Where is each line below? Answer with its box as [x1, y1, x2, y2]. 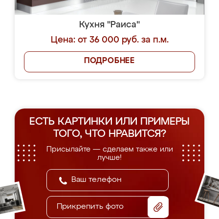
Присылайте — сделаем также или [46, 146, 173, 153]
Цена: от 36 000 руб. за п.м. [50, 36, 169, 44]
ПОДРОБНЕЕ [84, 57, 135, 65]
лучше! [97, 154, 122, 161]
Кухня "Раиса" [79, 21, 140, 29]
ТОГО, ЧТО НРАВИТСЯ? [53, 129, 166, 139]
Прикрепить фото [57, 203, 124, 211]
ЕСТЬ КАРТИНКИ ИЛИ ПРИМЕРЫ [29, 117, 190, 127]
